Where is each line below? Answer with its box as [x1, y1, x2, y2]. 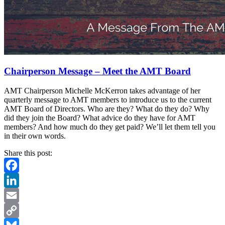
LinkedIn [4, 191, 33, 200]
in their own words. [4, 132, 66, 141]
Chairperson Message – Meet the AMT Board [4, 66, 191, 77]
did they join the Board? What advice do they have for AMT [4, 114, 195, 123]
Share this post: [4, 149, 52, 158]
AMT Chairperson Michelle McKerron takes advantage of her [4, 86, 200, 95]
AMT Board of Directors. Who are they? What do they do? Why [4, 104, 209, 114]
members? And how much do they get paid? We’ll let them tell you [4, 123, 215, 132]
